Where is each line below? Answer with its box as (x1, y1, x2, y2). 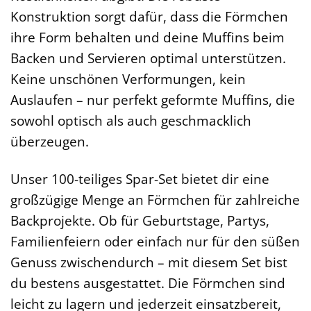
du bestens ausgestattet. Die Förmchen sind (10, 274, 285, 293)
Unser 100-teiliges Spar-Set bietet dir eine (10, 169, 269, 189)
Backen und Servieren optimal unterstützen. (10, 48, 286, 67)
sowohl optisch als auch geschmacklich (10, 110, 251, 130)
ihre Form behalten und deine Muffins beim (10, 27, 285, 47)
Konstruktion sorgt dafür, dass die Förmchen (10, 6, 288, 26)
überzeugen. (10, 131, 89, 151)
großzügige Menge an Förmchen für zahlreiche (10, 190, 300, 210)
